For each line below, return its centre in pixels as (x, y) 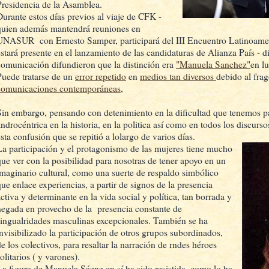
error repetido (101, 76)
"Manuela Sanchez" (213, 64)
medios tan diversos (178, 76)
